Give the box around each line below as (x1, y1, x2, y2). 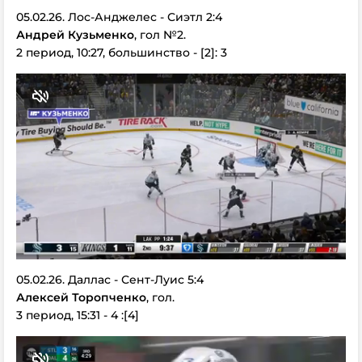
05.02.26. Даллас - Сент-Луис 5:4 (16, 272, 204, 287)
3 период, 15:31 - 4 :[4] (16, 308, 139, 322)
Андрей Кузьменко (16, 27, 134, 42)
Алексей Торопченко (16, 290, 146, 305)
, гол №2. (134, 27, 186, 42)
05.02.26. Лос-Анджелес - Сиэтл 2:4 (16, 9, 222, 24)
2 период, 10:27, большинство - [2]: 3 (16, 44, 227, 60)
